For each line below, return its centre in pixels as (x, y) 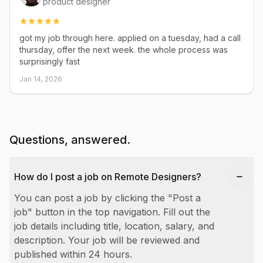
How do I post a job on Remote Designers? (108, 177)
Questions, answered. (70, 140)
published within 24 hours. (73, 254)
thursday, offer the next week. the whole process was (124, 50)
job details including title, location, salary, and (114, 226)
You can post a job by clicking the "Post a (107, 198)
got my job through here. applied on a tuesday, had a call (130, 38)
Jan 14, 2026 (41, 79)
